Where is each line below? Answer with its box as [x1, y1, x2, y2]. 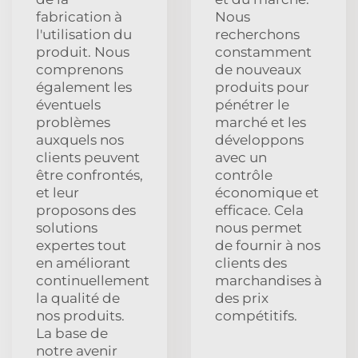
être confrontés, [36, 166, 143, 183]
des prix [215, 289, 268, 306]
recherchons [215, 26, 300, 42]
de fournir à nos [215, 237, 320, 253]
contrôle [215, 166, 272, 183]
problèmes [36, 113, 110, 130]
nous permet [215, 219, 302, 236]
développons [215, 131, 304, 148]
